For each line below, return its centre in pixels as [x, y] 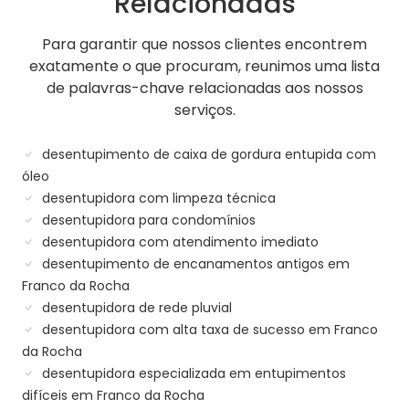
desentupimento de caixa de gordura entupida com [207, 155]
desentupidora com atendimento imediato [178, 242]
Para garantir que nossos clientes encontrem [204, 45]
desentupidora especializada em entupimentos [192, 374]
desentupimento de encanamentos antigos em [194, 264]
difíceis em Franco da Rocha [113, 396]
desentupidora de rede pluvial [135, 308]
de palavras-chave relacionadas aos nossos [204, 89]
